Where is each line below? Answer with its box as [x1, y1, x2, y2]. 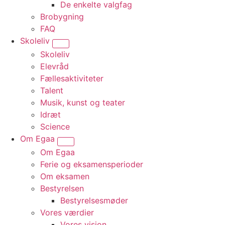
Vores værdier [40, 207, 94, 217]
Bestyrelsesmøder [60, 195, 128, 205]
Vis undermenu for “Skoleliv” [60, 44, 169, 54]
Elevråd [40, 61, 69, 71]
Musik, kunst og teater [40, 97, 125, 107]
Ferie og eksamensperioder [40, 159, 143, 169]
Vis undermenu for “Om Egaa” [65, 142, 178, 152]
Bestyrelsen [40, 183, 84, 193]
